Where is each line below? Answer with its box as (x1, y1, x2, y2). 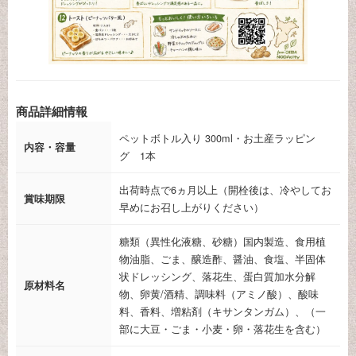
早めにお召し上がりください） (119, 199, 264, 215)
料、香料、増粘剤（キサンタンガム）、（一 (119, 304, 326, 319)
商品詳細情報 (16, 102, 87, 120)
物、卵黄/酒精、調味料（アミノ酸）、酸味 (119, 286, 319, 301)
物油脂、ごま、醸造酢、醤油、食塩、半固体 (119, 251, 326, 266)
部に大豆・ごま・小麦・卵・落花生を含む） (119, 321, 326, 336)
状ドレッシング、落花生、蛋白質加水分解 (119, 269, 315, 284)
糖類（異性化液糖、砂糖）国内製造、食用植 (119, 234, 326, 249)
